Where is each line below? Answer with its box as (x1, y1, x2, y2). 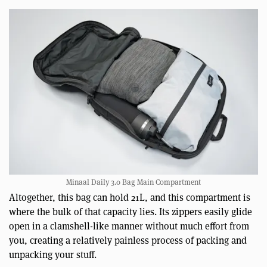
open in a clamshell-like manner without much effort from (9, 219, 249, 232)
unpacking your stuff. (9, 248, 97, 261)
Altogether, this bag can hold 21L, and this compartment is (9, 191, 250, 204)
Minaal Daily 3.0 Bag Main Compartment (66, 176, 201, 188)
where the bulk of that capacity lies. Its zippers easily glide (9, 205, 252, 218)
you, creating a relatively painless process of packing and (9, 234, 247, 247)
